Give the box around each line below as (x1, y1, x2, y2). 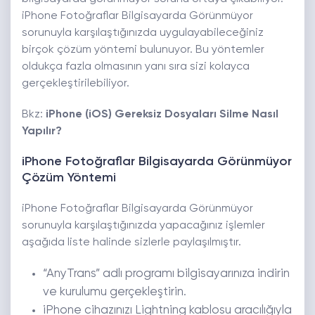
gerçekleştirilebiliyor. (22, 78, 129, 90)
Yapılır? (22, 126, 62, 138)
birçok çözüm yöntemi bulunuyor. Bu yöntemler (22, 44, 264, 56)
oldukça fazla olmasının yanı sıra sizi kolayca (22, 61, 250, 73)
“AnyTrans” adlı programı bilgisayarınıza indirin (43, 268, 290, 281)
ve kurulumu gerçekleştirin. (43, 286, 186, 299)
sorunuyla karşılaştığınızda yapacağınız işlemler (22, 220, 265, 232)
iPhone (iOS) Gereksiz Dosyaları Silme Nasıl (46, 109, 278, 121)
